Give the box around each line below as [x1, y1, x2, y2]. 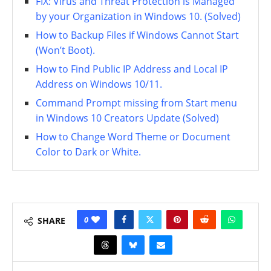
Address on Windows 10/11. [36, 77, 162, 91]
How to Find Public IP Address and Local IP [36, 62, 228, 76]
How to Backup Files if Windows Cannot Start [36, 28, 239, 42]
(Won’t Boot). [36, 43, 95, 57]
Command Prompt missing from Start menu [36, 96, 237, 109]
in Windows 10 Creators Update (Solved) [36, 111, 219, 125]
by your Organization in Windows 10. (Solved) [36, 9, 241, 23]
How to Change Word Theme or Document [36, 129, 230, 143]
